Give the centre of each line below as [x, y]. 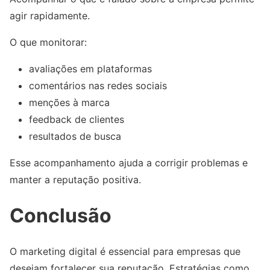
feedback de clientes [77, 120]
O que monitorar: [48, 42]
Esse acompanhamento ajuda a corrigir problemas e [129, 163]
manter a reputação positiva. [75, 180]
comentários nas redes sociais [98, 86]
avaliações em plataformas [90, 69]
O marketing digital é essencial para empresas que [125, 252]
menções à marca [69, 103]
